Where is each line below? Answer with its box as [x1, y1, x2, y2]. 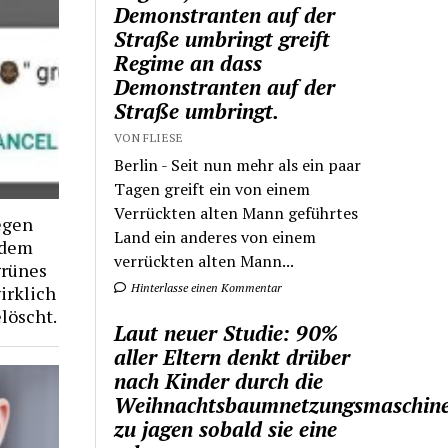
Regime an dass [114, 48, 263, 77]
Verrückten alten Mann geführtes [114, 201, 359, 224]
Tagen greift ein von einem [114, 177, 311, 200]
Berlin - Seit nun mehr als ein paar [114, 153, 362, 176]
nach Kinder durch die [114, 366, 324, 395]
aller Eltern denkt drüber [114, 342, 351, 371]
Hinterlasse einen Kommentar [128, 279, 283, 295]
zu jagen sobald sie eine [114, 414, 338, 443]
